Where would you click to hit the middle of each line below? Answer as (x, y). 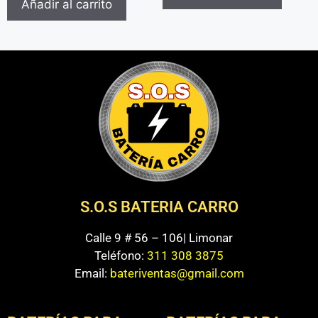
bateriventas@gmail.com (177, 273)
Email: (92, 273)
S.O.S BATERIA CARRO (159, 207)
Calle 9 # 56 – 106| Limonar (159, 238)
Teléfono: (121, 256)
